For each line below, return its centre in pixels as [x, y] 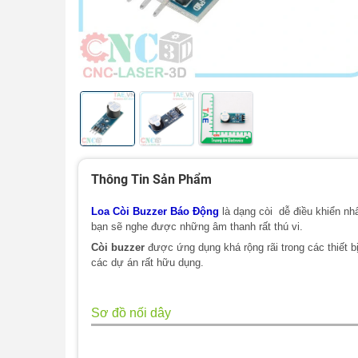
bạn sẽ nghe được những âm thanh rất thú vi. [197, 227]
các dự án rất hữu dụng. [147, 262]
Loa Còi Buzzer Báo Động [155, 212]
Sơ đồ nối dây [131, 312]
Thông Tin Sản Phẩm [151, 179]
